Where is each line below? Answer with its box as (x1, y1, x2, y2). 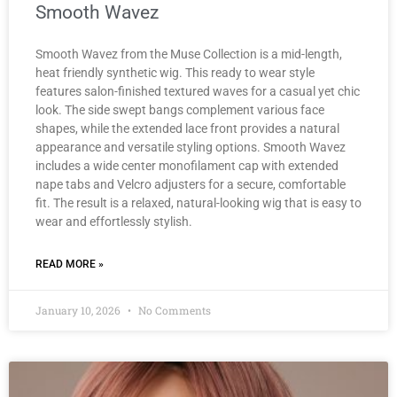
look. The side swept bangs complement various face (35, 103, 324, 118)
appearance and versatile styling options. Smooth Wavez (35, 140, 346, 155)
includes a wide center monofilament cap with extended (35, 159, 339, 174)
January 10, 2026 (35, 303, 123, 318)
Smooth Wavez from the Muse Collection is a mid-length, (35, 47, 342, 62)
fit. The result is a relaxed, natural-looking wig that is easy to (35, 196, 362, 211)
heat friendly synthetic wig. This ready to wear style (35, 66, 315, 81)
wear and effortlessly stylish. (35, 214, 195, 230)
